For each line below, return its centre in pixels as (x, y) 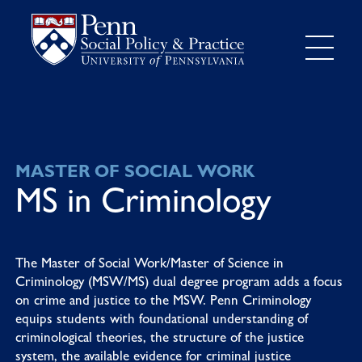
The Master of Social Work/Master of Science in (149, 262)
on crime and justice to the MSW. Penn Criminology (163, 299)
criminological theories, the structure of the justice (159, 337)
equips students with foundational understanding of (161, 318)
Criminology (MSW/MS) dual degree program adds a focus (179, 281)
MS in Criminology (143, 199)
